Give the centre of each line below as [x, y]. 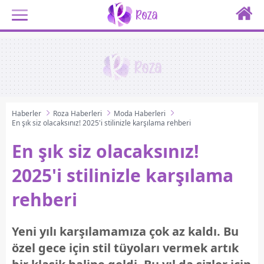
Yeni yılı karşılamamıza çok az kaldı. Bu [125, 231]
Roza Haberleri [77, 113]
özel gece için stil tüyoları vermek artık [125, 248]
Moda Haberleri [140, 113]
